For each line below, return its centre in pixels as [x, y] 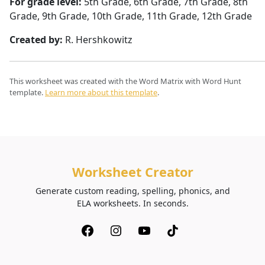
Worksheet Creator [132, 172]
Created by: [36, 40]
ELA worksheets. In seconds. [132, 203]
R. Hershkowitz [98, 40]
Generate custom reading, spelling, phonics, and [132, 191]
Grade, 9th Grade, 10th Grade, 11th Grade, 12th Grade [131, 16]
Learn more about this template [101, 92]
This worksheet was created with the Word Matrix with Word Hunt [125, 81]
